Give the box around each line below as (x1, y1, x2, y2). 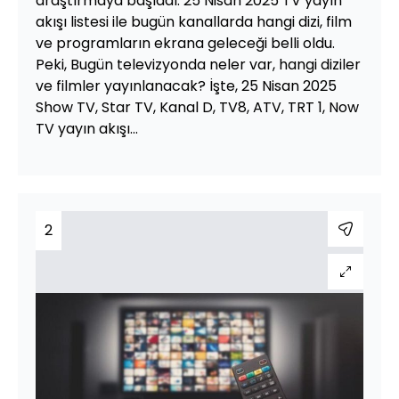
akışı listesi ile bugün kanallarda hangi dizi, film (36, 11, 352, 32)
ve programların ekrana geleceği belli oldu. (36, 32, 335, 53)
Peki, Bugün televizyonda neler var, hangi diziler (36, 53, 361, 75)
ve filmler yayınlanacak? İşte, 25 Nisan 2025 (36, 75, 337, 96)
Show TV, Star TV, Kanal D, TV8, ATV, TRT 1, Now (36, 96, 359, 118)
